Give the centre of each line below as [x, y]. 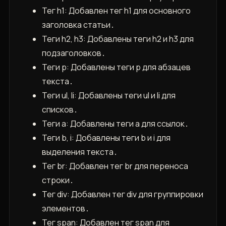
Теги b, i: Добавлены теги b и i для [106, 138]
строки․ [58, 180]
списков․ [60, 110]
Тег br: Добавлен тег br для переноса [115, 166]
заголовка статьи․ [78, 25]
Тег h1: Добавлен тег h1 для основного [116, 11]
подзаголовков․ [73, 53]
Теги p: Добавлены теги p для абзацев [116, 67]
